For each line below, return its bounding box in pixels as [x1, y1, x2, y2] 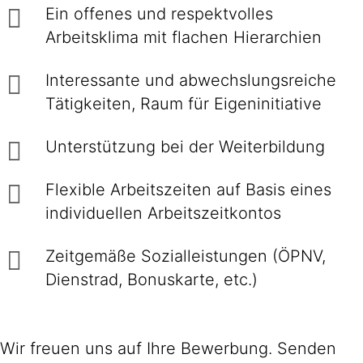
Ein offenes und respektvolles [45, 4, 273, 23]
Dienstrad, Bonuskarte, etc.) [45, 270, 258, 289]
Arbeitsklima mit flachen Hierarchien [45, 28, 322, 47]
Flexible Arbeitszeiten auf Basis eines [45, 180, 331, 199]
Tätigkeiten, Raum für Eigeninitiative [45, 94, 322, 113]
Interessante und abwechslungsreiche [45, 70, 336, 90]
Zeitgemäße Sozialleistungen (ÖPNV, [45, 246, 326, 266]
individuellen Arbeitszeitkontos [45, 203, 281, 223]
